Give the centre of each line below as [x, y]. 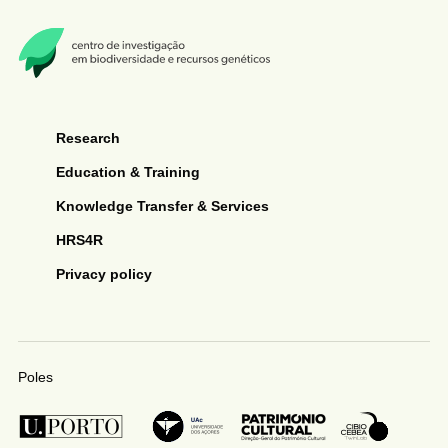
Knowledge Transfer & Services [162, 206]
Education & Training [127, 172]
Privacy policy [103, 274]
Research [87, 138]
